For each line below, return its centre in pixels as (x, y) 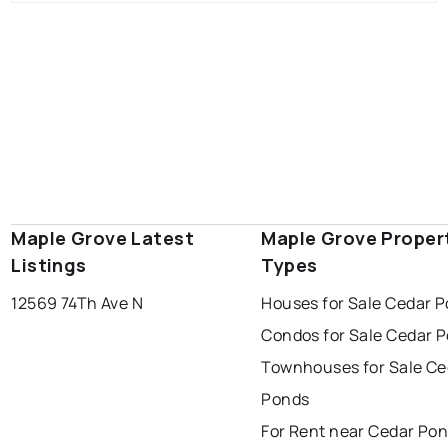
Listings (49, 265)
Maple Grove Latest (103, 238)
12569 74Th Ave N (77, 303)
